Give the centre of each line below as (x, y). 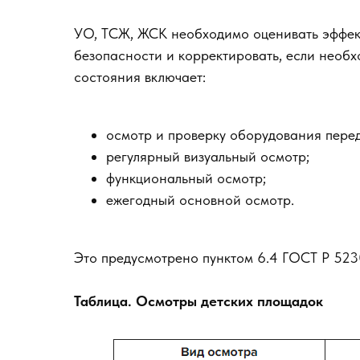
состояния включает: (140, 77)
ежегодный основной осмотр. (200, 200)
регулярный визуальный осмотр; (208, 156)
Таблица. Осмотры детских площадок (198, 301)
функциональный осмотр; (186, 178)
